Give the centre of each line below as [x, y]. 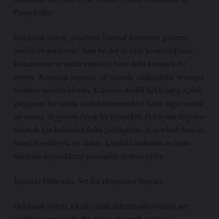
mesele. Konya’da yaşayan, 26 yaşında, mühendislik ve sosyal [109, 77]
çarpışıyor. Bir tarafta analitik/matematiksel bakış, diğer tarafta [108, 103]
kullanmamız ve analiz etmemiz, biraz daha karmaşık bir [100, 63]
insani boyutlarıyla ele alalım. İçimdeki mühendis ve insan [102, 142]
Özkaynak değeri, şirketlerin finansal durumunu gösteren [101, 37]
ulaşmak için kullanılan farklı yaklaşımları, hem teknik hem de [109, 129]
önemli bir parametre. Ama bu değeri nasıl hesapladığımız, [103, 50]
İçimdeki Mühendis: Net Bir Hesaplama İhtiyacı [88, 181]
